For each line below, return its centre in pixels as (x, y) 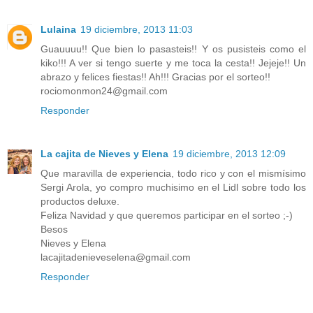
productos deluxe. (80, 202)
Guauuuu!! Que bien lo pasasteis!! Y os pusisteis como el (173, 49)
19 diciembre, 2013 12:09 (229, 154)
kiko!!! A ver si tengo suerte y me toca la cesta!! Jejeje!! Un (173, 63)
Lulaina (58, 30)
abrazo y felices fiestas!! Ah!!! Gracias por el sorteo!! (155, 77)
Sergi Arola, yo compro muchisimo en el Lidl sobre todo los (173, 188)
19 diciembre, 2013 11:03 (137, 30)
